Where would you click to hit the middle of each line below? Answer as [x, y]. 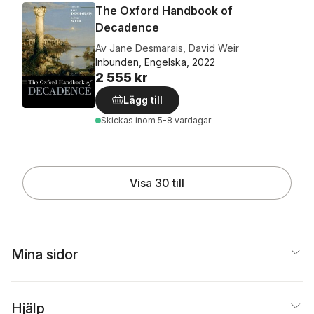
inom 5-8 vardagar [173, 120]
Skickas [118, 120]
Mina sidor [45, 254]
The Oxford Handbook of [164, 11]
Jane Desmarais [146, 48]
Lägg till [143, 100]
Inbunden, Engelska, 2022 [155, 62]
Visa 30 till [157, 183]
